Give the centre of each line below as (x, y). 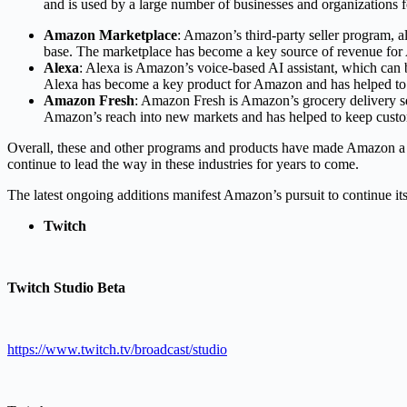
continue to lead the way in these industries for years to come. (183, 164)
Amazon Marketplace (110, 35)
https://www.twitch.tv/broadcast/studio (117, 349)
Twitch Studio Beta (66, 287)
